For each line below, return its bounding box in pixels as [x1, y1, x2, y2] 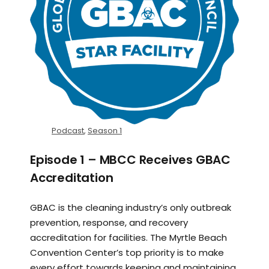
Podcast [52, 125, 84, 137]
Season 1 [88, 125, 122, 137]
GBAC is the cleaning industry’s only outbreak [30, 201, 231, 214]
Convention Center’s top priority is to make [30, 246, 224, 259]
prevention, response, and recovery [30, 216, 188, 229]
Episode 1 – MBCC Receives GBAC [30, 151, 231, 169]
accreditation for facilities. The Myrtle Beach [30, 231, 227, 244]
